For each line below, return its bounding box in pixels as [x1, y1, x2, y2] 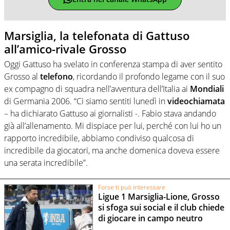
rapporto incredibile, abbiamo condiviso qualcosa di [4, 132, 194, 144]
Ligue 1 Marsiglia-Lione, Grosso [98, 191, 220, 203]
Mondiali [190, 83, 224, 95]
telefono [40, 71, 73, 83]
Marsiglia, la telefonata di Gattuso [4, 27, 189, 43]
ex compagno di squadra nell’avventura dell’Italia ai [4, 83, 190, 95]
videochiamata [167, 95, 225, 107]
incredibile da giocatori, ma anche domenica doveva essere [4, 145, 220, 157]
